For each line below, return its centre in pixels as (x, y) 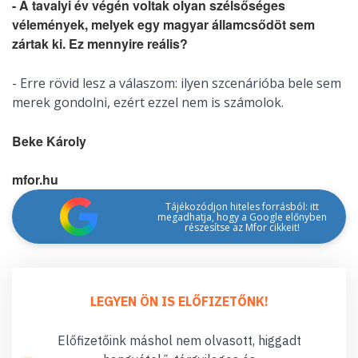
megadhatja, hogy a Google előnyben (242, 217)
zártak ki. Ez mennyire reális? (100, 44)
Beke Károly (49, 141)
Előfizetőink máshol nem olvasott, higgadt (179, 341)
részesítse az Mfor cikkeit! (242, 227)
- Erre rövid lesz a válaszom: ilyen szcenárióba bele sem (177, 84)
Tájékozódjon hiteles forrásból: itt (242, 206)
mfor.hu (35, 180)
